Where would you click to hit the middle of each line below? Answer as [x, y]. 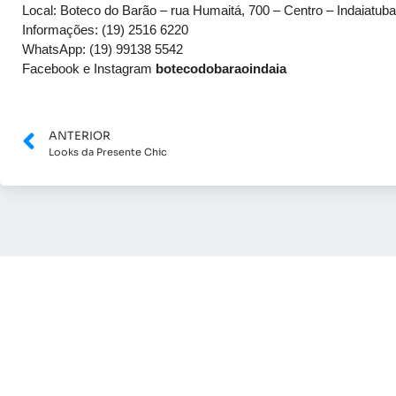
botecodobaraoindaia [221, 69]
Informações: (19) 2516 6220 [105, 30]
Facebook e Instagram [89, 69]
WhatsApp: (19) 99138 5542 [103, 49]
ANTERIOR [80, 136]
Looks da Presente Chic [108, 152]
